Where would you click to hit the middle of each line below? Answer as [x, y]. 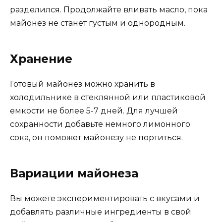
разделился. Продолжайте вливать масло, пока [109, 10]
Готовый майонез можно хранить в [83, 84]
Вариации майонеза [74, 173]
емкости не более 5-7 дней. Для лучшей [94, 111]
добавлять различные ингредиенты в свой [101, 212]
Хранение [41, 59]
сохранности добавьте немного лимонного [100, 124]
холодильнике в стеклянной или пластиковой [108, 97]
